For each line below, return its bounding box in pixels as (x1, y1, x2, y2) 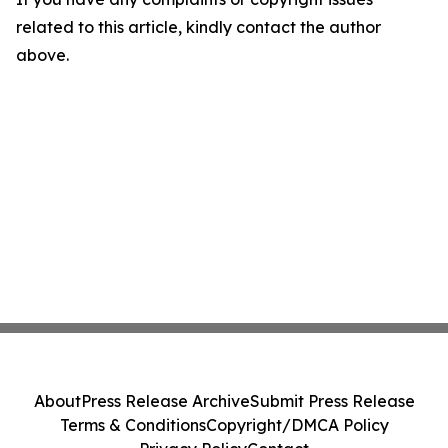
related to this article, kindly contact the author (16, 17, 381, 38)
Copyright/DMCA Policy (205, 415, 389, 435)
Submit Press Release (249, 391, 415, 411)
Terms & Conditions (59, 415, 206, 435)
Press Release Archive (80, 391, 250, 411)
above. (16, 45, 69, 66)
